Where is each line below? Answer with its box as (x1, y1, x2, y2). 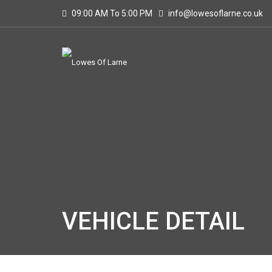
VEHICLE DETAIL (62, 207, 245, 236)
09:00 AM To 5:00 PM (70, 8, 152, 18)
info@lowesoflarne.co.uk (168, 8, 263, 18)
